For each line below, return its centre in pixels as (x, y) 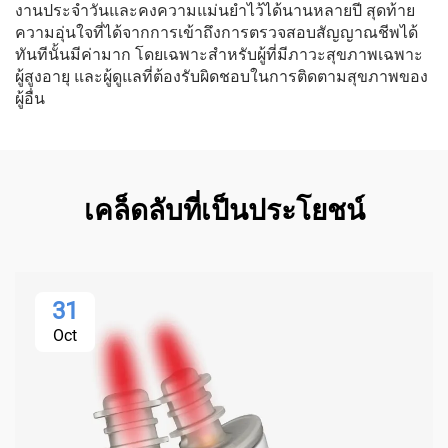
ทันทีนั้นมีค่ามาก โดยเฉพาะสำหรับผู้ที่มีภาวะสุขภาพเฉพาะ (219, 54)
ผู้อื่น (30, 98)
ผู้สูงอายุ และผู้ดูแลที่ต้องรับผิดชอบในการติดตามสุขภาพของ (221, 76)
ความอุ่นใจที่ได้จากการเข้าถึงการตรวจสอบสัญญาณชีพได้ (216, 32)
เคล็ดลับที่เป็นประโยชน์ (224, 210)
